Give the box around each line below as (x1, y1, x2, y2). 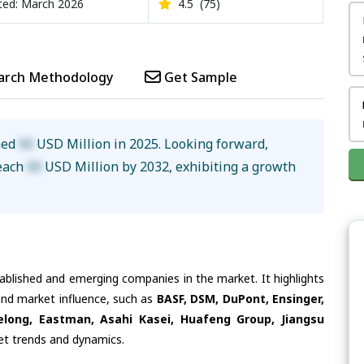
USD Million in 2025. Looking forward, (33, 134, 269, 153)
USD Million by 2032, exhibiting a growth (41, 157, 297, 175)
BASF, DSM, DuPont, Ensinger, (156, 291, 325, 307)
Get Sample (161, 67, 237, 86)
